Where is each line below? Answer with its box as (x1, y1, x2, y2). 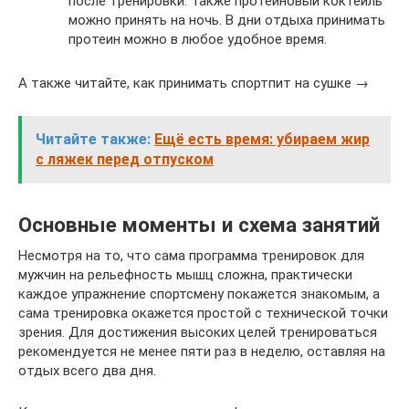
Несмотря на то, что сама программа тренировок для (18, 246, 364, 264)
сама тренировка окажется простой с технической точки (18, 304, 388, 321)
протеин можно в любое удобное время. (68, 30, 327, 47)
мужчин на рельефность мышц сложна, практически (18, 266, 352, 283)
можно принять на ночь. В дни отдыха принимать (68, 11, 385, 28)
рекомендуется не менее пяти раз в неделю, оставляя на (18, 342, 385, 360)
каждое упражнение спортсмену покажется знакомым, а (18, 285, 380, 302)
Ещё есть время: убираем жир (154, 130, 370, 148)
